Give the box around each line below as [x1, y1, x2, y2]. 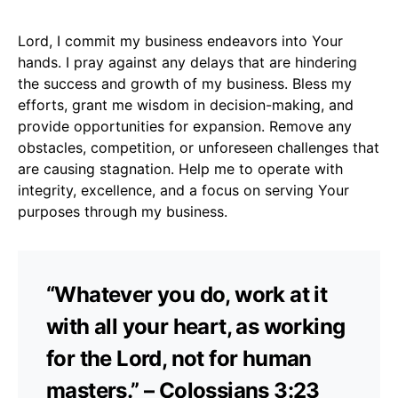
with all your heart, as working [46, 313, 346, 339]
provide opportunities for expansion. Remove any [18, 116, 352, 135]
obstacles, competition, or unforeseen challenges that [18, 138, 379, 156]
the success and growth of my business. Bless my [18, 74, 352, 92]
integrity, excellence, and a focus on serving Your [18, 180, 349, 199]
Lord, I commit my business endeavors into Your [18, 31, 343, 50]
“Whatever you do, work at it [46, 281, 328, 307]
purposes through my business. [18, 202, 227, 220]
